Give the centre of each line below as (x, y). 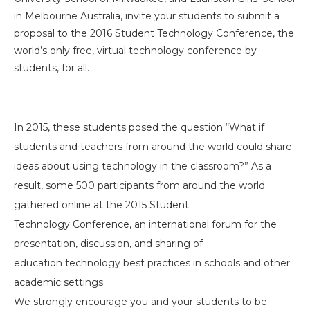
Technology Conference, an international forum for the (145, 224)
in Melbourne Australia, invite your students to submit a (147, 16)
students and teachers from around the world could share (153, 147)
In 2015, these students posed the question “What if (139, 127)
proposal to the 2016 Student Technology (115, 33)
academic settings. (60, 282)
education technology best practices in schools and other (152, 263)
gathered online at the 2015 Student (101, 205)
